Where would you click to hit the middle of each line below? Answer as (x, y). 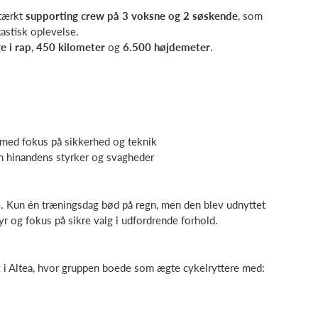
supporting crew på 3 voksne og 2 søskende (132, 15)
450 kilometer (71, 46)
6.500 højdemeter (166, 46)
